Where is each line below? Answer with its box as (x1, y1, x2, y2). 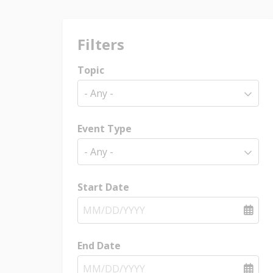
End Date (77, 239, 121, 252)
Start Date (77, 180, 129, 194)
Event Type (77, 122, 132, 135)
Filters (77, 34, 124, 54)
